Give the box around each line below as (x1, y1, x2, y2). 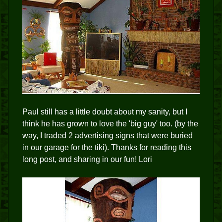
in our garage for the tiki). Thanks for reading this (22, 143, 191, 152)
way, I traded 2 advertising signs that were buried (22, 131, 193, 140)
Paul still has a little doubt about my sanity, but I (22, 107, 187, 116)
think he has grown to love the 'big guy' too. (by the (22, 119, 198, 128)
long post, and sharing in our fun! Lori (22, 155, 152, 164)
